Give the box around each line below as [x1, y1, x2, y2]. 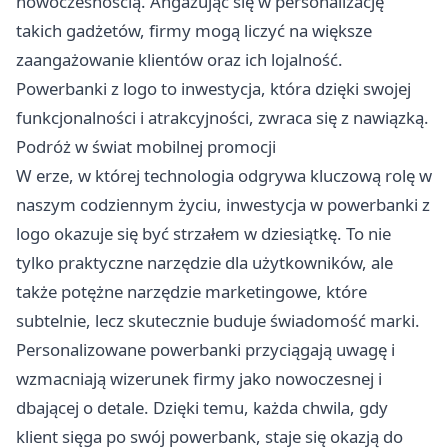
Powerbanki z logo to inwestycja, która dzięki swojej [16, 76, 411, 100]
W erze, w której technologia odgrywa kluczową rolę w [16, 163, 432, 187]
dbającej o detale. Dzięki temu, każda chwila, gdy [16, 395, 388, 419]
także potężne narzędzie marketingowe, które [16, 279, 367, 303]
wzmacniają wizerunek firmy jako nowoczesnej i [16, 366, 382, 390]
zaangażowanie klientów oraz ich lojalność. [16, 47, 343, 71]
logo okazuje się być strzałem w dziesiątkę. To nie [16, 221, 391, 245]
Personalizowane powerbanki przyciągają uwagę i [16, 337, 395, 361]
